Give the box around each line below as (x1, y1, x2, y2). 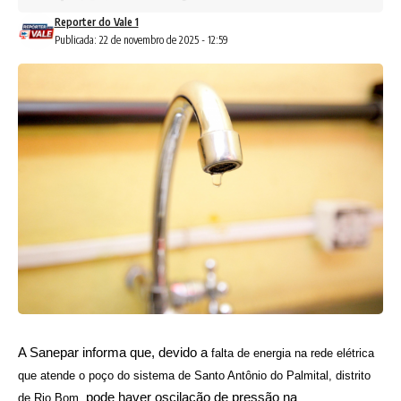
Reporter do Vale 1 (54, 14, 139, 29)
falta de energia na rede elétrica (211, 346, 374, 360)
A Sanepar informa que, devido (18, 344, 200, 360)
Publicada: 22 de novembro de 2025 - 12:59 (54, 32, 228, 47)
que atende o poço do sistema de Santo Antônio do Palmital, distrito (18, 368, 371, 382)
